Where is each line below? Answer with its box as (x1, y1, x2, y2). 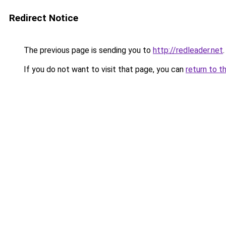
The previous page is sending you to (22, 45, 153, 55)
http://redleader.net (153, 45, 223, 55)
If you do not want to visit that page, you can (22, 65, 186, 74)
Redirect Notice (9, 12, 78, 24)
